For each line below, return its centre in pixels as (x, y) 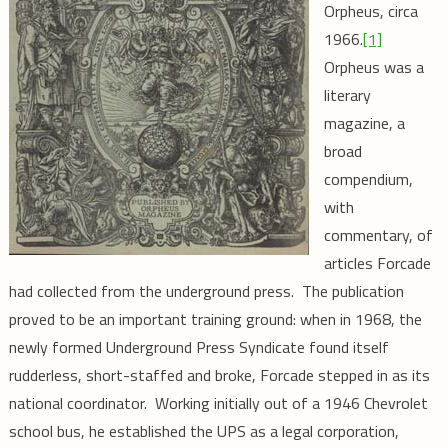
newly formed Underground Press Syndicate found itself (198, 347)
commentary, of (378, 235)
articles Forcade (377, 263)
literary (347, 95)
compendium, (368, 179)
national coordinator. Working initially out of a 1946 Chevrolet (218, 403)
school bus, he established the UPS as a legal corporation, (203, 431)
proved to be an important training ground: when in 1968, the (215, 319)
